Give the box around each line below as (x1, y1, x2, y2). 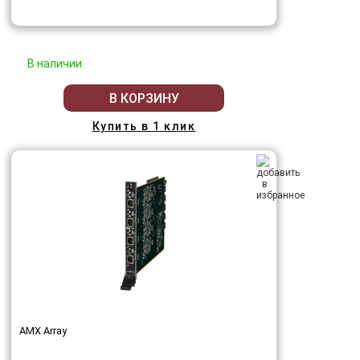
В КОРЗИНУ (108, 90, 179, 106)
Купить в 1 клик (92, 120, 196, 133)
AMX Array (19, 325, 67, 337)
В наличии (27, 57, 82, 71)
